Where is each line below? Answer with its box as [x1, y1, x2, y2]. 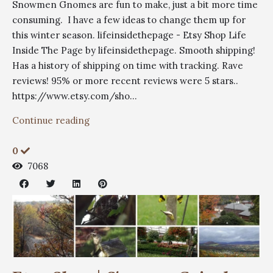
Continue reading [12, 114, 90, 126]
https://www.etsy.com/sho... [12, 90, 137, 102]
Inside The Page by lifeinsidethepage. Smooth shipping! [12, 44, 255, 56]
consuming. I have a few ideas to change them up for [12, 13, 246, 26]
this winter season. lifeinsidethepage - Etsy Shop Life [12, 29, 246, 41]
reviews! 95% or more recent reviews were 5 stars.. [12, 74, 238, 87]
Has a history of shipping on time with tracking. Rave [12, 59, 243, 71]
